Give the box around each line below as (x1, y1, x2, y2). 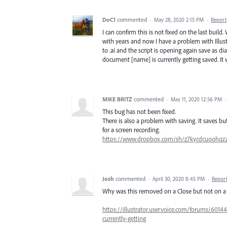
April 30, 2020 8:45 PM (153, 175, 205, 182)
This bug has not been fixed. (102, 107, 176, 116)
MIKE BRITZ (102, 95, 132, 103)
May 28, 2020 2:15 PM (154, 16, 204, 23)
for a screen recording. (102, 125, 160, 134)
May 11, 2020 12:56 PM (171, 95, 222, 103)
